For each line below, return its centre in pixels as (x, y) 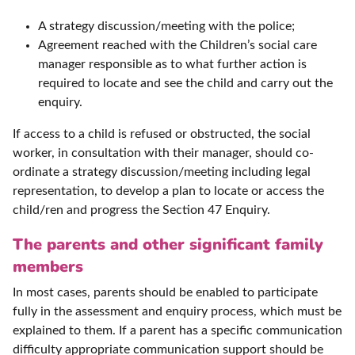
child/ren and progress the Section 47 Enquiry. (141, 210)
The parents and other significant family (168, 245)
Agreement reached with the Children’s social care (177, 46)
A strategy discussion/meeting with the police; (166, 27)
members (48, 267)
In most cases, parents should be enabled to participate (165, 293)
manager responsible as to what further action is (172, 65)
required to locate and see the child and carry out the (185, 84)
